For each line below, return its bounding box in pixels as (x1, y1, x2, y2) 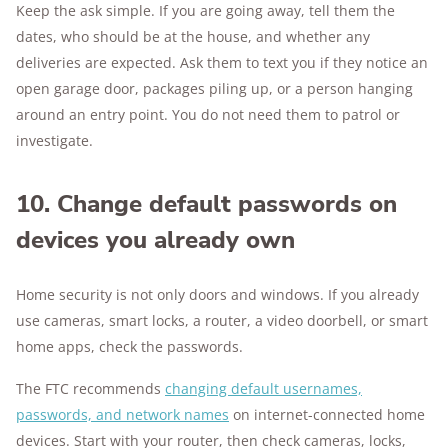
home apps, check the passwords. (16, 337, 243, 356)
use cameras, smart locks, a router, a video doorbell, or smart (16, 311, 428, 330)
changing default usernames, (165, 379, 362, 398)
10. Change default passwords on (16, 188, 397, 220)
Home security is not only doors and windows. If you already (16, 285, 419, 304)
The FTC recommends (16, 379, 165, 398)
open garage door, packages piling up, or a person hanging (16, 79, 413, 98)
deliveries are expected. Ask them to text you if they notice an (16, 53, 428, 72)
